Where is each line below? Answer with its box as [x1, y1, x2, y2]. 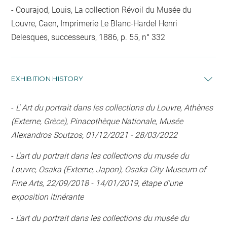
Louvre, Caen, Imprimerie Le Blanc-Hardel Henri [11, 18, 178, 28]
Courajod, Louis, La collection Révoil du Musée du [14, 5, 192, 15]
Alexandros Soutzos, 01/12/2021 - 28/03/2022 [11, 130, 178, 140]
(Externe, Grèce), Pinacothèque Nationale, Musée [11, 116, 183, 126]
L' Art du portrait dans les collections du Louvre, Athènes [16, 102, 213, 112]
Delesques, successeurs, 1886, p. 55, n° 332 [11, 32, 166, 42]
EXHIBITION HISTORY [11, 74, 84, 83]
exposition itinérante [11, 192, 84, 202]
